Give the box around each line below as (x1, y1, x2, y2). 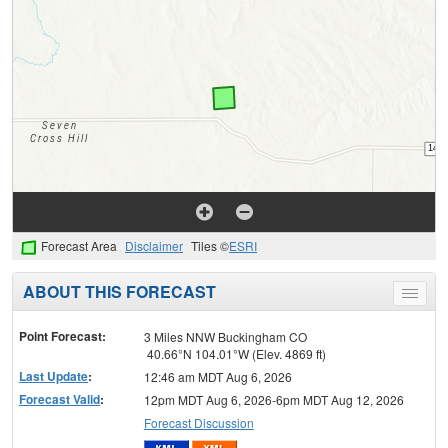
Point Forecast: (19, 327, 106, 346)
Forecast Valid (19, 390, 100, 409)
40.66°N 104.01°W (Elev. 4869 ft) (143, 345, 326, 363)
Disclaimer (125, 237, 183, 255)
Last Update (19, 367, 88, 386)
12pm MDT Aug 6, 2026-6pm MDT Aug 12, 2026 (143, 391, 404, 409)
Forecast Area (41, 237, 117, 255)
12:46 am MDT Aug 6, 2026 (143, 368, 292, 386)
